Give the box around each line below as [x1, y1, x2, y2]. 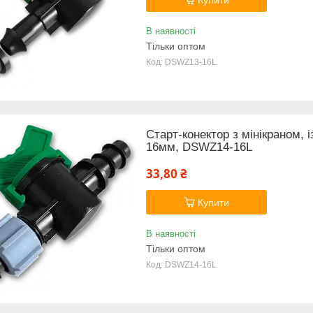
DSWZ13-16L [165, 57, 217, 67]
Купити [197, 196, 229, 208]
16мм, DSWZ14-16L [146, 140, 252, 154]
